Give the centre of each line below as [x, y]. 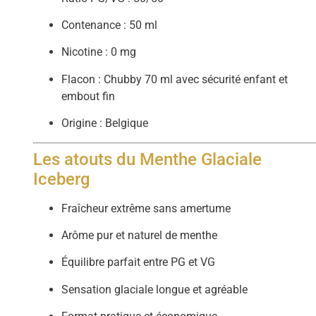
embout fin [89, 96]
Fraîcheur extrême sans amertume [146, 208]
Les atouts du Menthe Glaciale [148, 159]
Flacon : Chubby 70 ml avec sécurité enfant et [175, 79]
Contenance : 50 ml [110, 25]
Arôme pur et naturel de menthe [140, 235]
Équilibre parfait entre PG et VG [139, 262]
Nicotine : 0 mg [99, 52]
